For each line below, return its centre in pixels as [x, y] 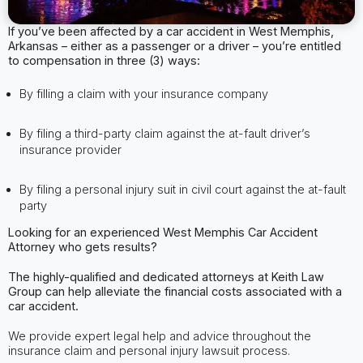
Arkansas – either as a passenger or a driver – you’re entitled [174, 45]
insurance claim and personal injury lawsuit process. [149, 350]
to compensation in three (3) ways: [104, 60]
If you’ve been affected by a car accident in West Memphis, [171, 31]
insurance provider [71, 149]
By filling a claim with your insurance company [144, 93]
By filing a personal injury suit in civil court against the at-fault [183, 189]
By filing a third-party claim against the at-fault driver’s [165, 133]
